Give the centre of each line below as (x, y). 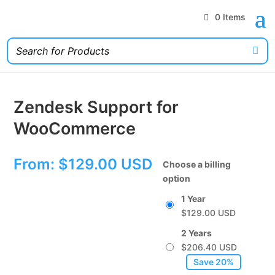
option (176, 178)
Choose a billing (196, 164)
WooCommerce (75, 128)
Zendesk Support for (96, 107)
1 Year (193, 198)
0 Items (230, 17)
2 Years (196, 233)
